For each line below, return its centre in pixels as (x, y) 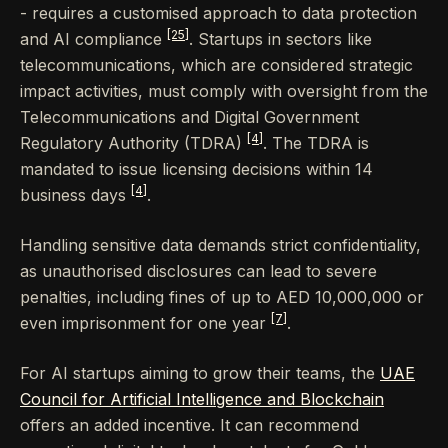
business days (75, 195)
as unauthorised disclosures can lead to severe (198, 271)
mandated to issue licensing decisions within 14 (196, 169)
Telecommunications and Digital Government (189, 117)
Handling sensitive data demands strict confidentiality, (220, 245)
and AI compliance (93, 39)
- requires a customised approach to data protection (218, 13)
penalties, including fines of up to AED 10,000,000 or (222, 297)
